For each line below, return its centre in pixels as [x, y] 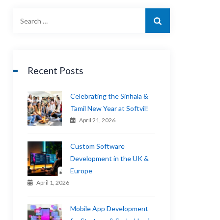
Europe [82, 171]
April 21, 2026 [97, 120]
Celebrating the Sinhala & [110, 96]
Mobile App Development [110, 208]
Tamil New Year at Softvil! [110, 108]
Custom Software [98, 146]
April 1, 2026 [53, 182]
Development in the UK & [110, 158]
